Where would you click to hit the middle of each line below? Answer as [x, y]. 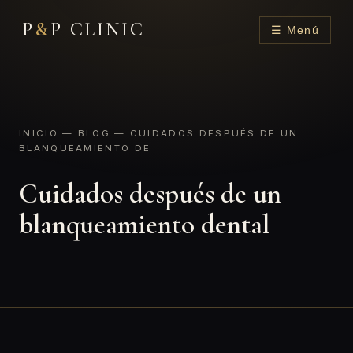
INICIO [39, 133]
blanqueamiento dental [144, 224]
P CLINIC [97, 30]
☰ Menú [295, 30]
